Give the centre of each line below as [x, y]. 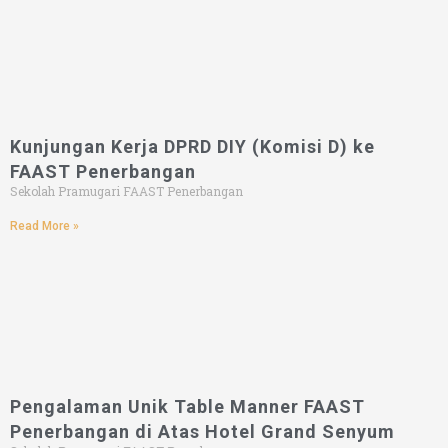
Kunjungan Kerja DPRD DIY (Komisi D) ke [192, 146]
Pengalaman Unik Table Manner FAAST [187, 407]
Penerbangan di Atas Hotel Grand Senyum [202, 432]
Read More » [44, 225]
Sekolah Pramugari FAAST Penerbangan [126, 190]
